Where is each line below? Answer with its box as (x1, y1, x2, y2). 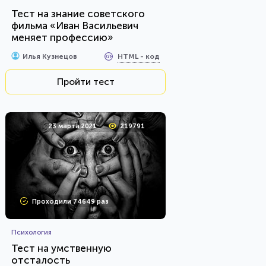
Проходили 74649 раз (32, 198, 109, 205)
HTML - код (118, 52, 160, 61)
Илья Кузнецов (23, 52, 77, 61)
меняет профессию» (11, 31, 113, 43)
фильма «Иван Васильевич (11, 20, 138, 31)
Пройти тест (56, 76, 115, 87)
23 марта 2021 (49, 122, 97, 130)
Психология (11, 228, 52, 236)
